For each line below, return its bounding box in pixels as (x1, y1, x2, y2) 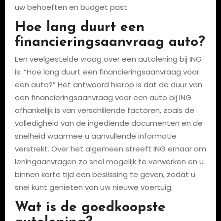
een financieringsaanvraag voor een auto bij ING (14, 92, 191, 103)
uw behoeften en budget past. (14, 1, 129, 12)
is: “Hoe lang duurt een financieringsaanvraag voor (14, 67, 199, 77)
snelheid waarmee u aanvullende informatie (14, 131, 177, 141)
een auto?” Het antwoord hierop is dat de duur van (14, 79, 202, 90)
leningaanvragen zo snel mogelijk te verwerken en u (14, 156, 204, 167)
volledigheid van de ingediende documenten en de (14, 118, 203, 128)
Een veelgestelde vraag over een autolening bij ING (14, 54, 202, 64)
